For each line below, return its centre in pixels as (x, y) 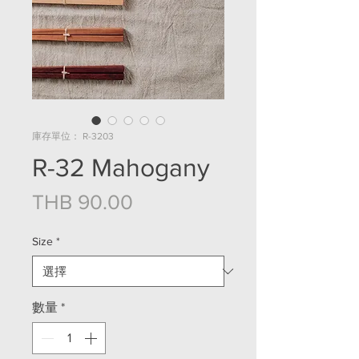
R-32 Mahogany (121, 167)
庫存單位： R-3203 (73, 136)
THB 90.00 (83, 202)
